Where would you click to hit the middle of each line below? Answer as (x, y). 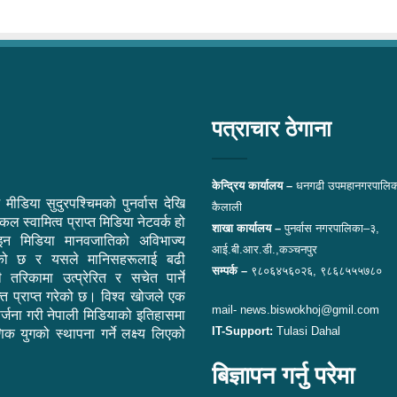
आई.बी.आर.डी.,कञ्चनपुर (265, 249)
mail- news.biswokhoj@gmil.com (296, 310)
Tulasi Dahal (307, 331)
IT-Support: (242, 331)
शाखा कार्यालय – (248, 228)
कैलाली (227, 207)
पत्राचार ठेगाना (272, 128)
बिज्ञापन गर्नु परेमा (283, 376)
